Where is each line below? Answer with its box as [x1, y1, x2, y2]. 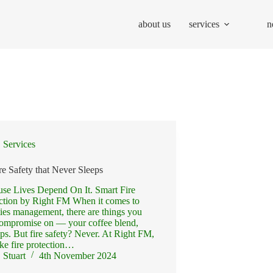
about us [138, 19, 171, 29]
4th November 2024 [39, 250, 117, 261]
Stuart [3, 250, 26, 261]
